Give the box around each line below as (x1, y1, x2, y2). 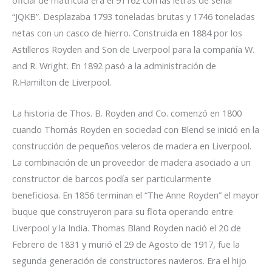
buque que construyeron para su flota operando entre (12, 205, 233, 217)
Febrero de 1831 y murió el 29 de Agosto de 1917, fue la (12, 237, 240, 250)
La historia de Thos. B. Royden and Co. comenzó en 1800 (12, 106, 242, 119)
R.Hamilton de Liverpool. (12, 76, 111, 89)
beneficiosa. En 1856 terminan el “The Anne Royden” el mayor (12, 188, 259, 201)
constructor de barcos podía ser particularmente (12, 172, 211, 185)
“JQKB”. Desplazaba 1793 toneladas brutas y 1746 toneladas (12, 10, 255, 23)
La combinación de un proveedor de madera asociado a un (12, 155, 251, 168)
